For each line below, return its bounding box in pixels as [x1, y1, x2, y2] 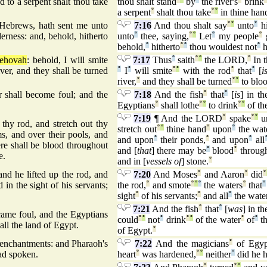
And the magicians [151, 238, 229, 249]
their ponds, [157, 135, 206, 145]
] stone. [181, 156, 209, 167]
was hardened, [139, 249, 196, 260]
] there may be [151, 145, 206, 156]
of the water [193, 215, 241, 225]
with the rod [179, 66, 231, 76]
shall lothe [159, 100, 199, 111]
